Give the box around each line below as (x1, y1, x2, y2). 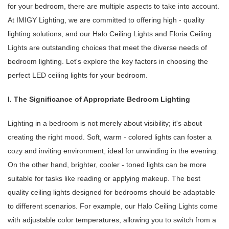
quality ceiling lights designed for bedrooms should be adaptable (8, 188, 215, 197)
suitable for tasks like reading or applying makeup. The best (8, 174, 200, 183)
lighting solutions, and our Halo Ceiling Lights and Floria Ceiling (8, 30, 212, 38)
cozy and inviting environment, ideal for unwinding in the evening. (8, 147, 218, 155)
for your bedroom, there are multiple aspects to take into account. (8, 2, 219, 11)
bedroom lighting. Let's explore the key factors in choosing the (8, 57, 208, 66)
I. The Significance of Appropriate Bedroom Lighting (8, 95, 190, 104)
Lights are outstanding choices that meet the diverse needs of (8, 43, 207, 52)
